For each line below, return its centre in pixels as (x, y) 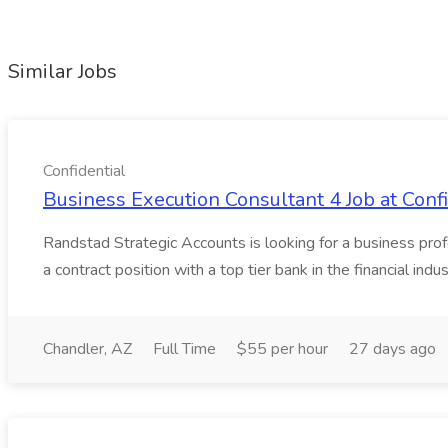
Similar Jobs (62, 71)
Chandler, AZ (87, 349)
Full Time (184, 349)
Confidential (84, 171)
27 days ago (392, 349)
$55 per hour (282, 349)
